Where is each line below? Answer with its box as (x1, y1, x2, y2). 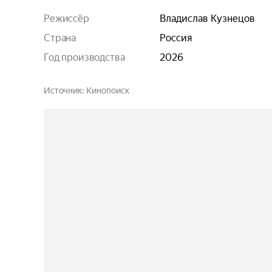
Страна (44, 32, 76, 44)
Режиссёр (44, 13, 89, 24)
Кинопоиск (86, 86, 129, 95)
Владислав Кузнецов (160, 13, 255, 24)
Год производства (44, 52, 125, 63)
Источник (44, 86, 82, 95)
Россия (160, 32, 192, 44)
